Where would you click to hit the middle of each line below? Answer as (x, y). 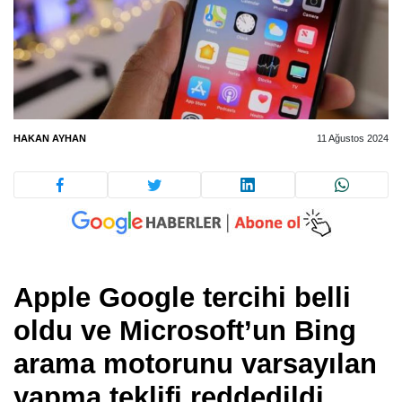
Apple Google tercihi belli (182, 298)
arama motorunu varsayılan (195, 364)
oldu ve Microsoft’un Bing (185, 331)
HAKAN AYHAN (50, 138)
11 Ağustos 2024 (353, 138)
